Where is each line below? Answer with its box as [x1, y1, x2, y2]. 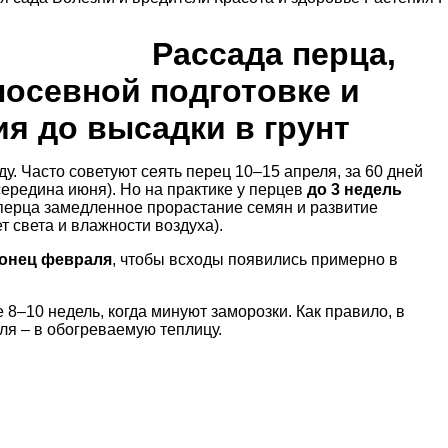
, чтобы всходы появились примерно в [112, 250, 398, 268]
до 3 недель [307, 180, 402, 198]
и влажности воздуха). [54, 216, 223, 234]
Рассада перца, [151, 35, 396, 72]
